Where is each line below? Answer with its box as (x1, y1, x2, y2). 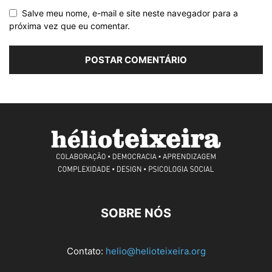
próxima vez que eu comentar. (9, 21, 130, 32)
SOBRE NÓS (101, 206, 171, 221)
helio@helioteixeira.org (105, 245, 206, 257)
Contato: (66, 245, 106, 257)
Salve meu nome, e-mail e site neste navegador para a (22, 8, 238, 19)
